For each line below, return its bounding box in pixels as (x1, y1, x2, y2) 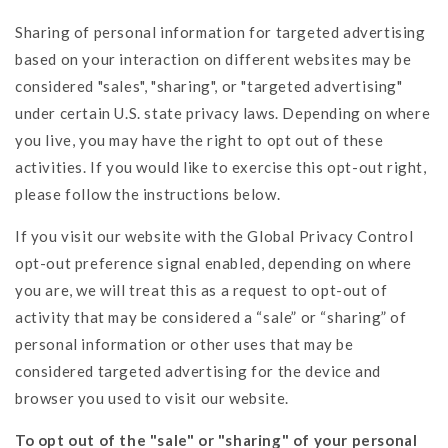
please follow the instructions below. (15, 184, 281, 203)
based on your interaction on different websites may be (15, 49, 412, 68)
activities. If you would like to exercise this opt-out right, (15, 157, 427, 176)
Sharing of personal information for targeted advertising (15, 22, 426, 41)
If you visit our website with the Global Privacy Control (15, 226, 414, 245)
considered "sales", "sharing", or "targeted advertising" (15, 76, 403, 95)
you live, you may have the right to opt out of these (15, 130, 384, 149)
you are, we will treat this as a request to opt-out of (15, 280, 388, 299)
